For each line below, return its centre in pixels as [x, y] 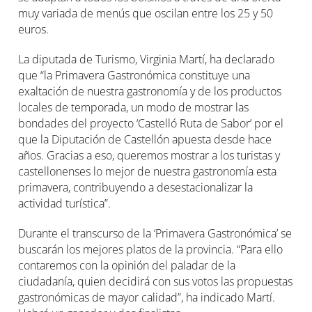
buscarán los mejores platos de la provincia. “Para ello [151, 249]
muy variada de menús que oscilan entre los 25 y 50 [146, 13]
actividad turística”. [65, 203]
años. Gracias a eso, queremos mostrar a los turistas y [149, 155]
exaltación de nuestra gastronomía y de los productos [150, 91]
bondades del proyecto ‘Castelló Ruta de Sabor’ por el [151, 123]
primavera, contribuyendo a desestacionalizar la [136, 187]
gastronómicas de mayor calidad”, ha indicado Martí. [147, 297]
